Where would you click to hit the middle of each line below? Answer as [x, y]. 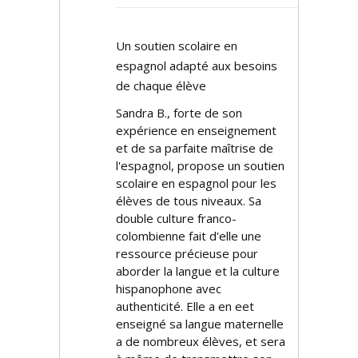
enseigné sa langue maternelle [200, 324]
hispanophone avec [169, 288]
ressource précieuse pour [187, 253]
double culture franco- [176, 218]
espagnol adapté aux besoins [197, 66]
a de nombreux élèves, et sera [201, 341]
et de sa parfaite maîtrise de [195, 148]
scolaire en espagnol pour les [196, 183]
